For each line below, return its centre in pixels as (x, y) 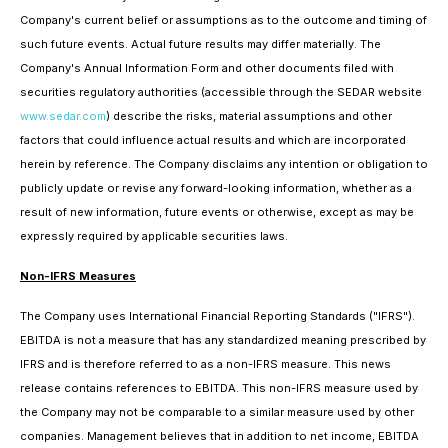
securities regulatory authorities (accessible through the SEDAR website (221, 92)
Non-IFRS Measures (78, 276)
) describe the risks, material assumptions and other (249, 116)
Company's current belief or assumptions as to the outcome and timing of (223, 20)
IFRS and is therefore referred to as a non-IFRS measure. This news (205, 364)
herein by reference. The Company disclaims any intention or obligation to (224, 164)
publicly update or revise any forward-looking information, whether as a (216, 188)
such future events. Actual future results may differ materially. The (200, 44)
